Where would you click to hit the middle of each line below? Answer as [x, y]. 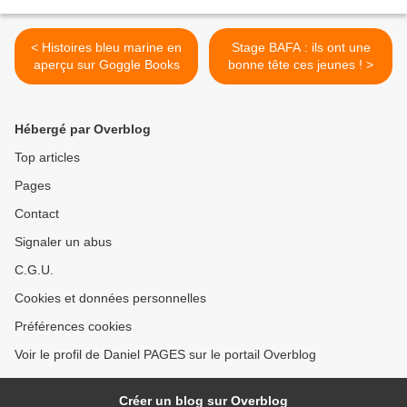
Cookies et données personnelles [110, 298]
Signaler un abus [63, 242]
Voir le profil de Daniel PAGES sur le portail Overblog [165, 355]
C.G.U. [34, 270]
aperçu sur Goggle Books [106, 65]
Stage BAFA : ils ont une [301, 48]
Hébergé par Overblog [83, 129]
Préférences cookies [73, 327]
